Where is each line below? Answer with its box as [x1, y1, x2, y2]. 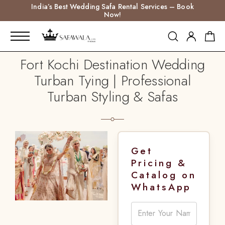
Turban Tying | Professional [34, 70, 191, 91]
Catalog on [131, 167, 196, 182]
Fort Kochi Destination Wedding [20, 54, 205, 75]
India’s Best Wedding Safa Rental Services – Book [31, 2, 194, 12]
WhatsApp [131, 179, 192, 194]
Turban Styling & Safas [47, 86, 178, 107]
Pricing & [131, 155, 187, 170]
